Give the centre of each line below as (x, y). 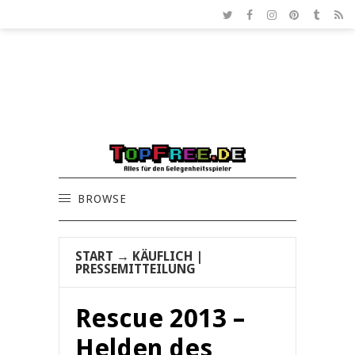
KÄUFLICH (162, 257)
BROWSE (102, 199)
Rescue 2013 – (160, 319)
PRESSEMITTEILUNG (136, 269)
